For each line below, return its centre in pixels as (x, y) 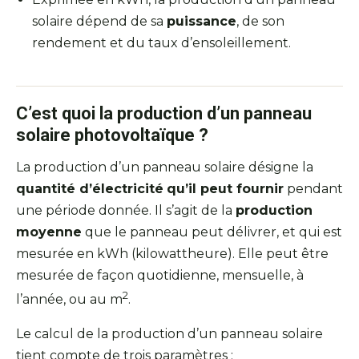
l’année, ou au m (69, 300)
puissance (202, 21)
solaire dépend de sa (99, 21)
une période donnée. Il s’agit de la (126, 210)
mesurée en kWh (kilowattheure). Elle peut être (172, 253)
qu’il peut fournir (225, 188)
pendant (313, 188)
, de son (260, 21)
